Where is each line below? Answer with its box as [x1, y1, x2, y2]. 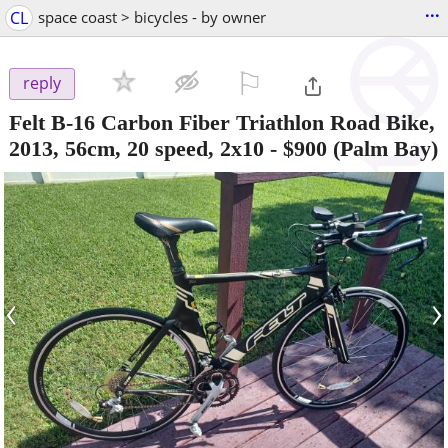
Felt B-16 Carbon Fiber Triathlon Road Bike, [9, 109, 435, 135]
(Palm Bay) [327, 135, 438, 161]
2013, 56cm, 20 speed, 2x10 [9, 135, 264, 161]
